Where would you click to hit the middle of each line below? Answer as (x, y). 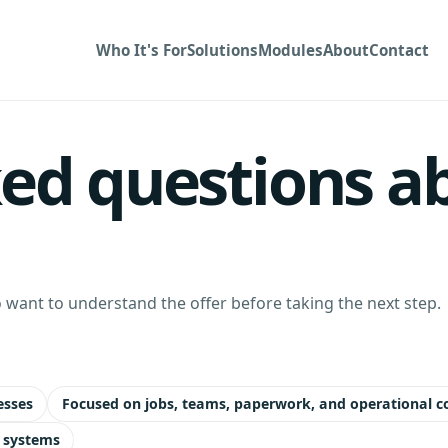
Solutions (223, 49)
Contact (399, 49)
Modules (291, 49)
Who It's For (142, 49)
